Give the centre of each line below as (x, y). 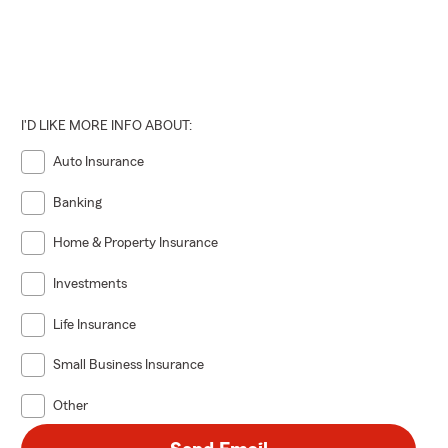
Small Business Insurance (129, 365)
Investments (90, 283)
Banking (78, 202)
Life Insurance (95, 324)
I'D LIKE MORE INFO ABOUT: (107, 125)
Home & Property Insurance (136, 243)
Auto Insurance (99, 161)
